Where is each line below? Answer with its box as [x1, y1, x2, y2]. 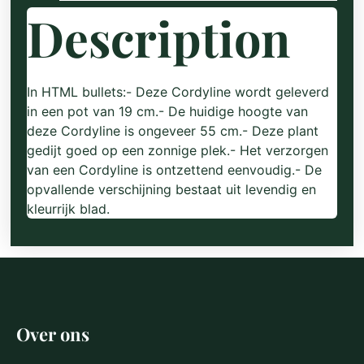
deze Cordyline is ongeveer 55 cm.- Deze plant [27, 122, 319, 139]
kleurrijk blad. [27, 200, 110, 217]
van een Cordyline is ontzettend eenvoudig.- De [27, 161, 323, 178]
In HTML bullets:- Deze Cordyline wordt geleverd [27, 83, 330, 100]
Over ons [16, 321, 89, 346]
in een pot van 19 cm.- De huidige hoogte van [27, 102, 309, 119]
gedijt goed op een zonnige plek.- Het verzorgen [27, 141, 329, 158]
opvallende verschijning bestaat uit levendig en [27, 180, 317, 197]
